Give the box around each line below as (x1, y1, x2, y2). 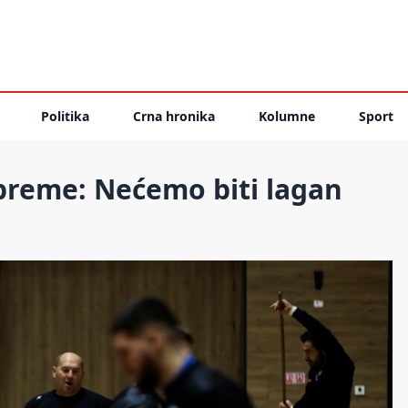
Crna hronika (133, 107, 215, 125)
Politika (41, 107, 89, 125)
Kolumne (259, 107, 315, 125)
